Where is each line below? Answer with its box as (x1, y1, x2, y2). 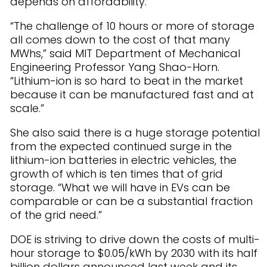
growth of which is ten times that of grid (10, 166, 223, 181)
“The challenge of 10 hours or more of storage (10, 18, 254, 33)
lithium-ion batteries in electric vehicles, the (10, 153, 237, 167)
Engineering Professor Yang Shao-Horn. (10, 60, 219, 74)
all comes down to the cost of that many (10, 32, 230, 47)
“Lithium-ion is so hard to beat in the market (10, 73, 243, 88)
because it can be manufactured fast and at (10, 87, 254, 102)
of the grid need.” (10, 207, 102, 222)
